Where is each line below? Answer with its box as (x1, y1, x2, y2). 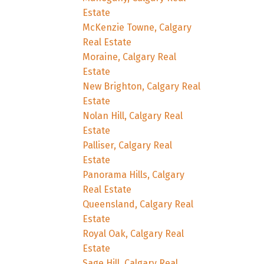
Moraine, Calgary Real (82, 51, 177, 62)
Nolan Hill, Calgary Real (82, 110, 183, 121)
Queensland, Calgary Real (82, 198, 194, 210)
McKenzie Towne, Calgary (82, 21, 192, 33)
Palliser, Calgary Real (82, 139, 173, 151)
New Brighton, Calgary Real (82, 80, 201, 92)
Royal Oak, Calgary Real (82, 227, 184, 239)
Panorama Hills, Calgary (82, 169, 185, 180)
